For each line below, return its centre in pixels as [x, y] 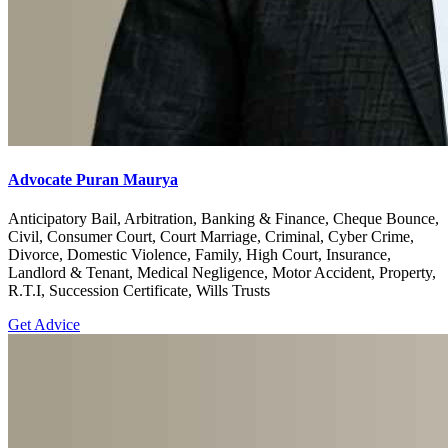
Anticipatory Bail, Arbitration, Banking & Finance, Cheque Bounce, [223, 219]
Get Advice [44, 325]
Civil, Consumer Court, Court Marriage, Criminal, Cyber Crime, [211, 237]
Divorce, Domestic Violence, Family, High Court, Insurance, [199, 255]
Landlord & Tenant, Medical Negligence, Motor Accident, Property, [222, 273]
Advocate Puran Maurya [93, 180]
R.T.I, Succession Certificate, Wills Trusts [139, 291]
